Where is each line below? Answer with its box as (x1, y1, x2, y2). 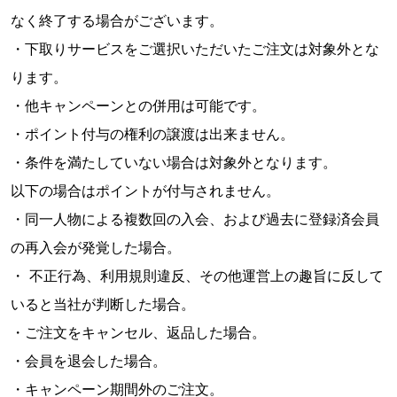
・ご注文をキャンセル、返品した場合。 (11, 323, 266, 342)
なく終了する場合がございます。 (11, 12, 223, 30)
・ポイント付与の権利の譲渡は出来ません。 (11, 125, 294, 144)
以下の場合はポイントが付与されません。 (11, 182, 280, 200)
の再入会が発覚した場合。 (11, 238, 181, 257)
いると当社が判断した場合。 (11, 295, 195, 314)
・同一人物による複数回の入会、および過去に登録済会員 (11, 210, 379, 229)
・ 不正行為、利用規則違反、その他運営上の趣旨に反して (11, 267, 384, 285)
